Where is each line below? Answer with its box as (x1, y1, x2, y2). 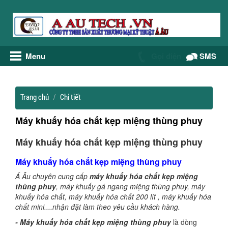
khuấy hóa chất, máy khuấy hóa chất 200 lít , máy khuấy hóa (15, 191, 211, 202)
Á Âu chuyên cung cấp (15, 171, 90, 181)
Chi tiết (60, 92, 81, 102)
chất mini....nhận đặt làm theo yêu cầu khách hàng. (15, 202, 180, 212)
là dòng (173, 217, 197, 227)
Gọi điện (149, 50, 182, 62)
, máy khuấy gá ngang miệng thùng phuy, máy (56, 181, 205, 191)
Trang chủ (20, 92, 49, 102)
